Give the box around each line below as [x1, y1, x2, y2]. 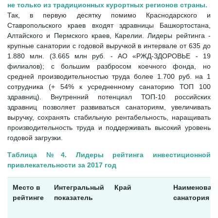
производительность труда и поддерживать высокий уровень [7, 123, 211, 131]
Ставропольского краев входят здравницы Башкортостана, [7, 21, 211, 29]
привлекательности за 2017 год [7, 161, 116, 169]
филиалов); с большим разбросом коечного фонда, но [7, 62, 211, 70]
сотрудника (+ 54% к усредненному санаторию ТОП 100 [7, 82, 211, 91]
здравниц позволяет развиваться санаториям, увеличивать [7, 103, 211, 111]
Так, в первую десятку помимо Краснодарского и [7, 11, 211, 19]
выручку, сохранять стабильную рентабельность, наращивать [7, 113, 211, 121]
